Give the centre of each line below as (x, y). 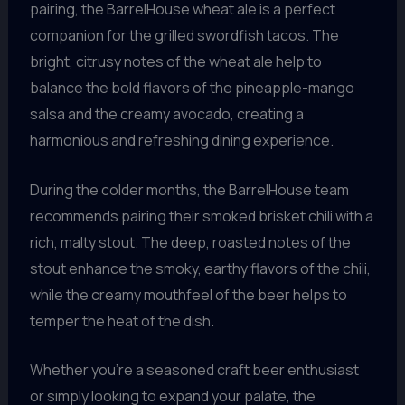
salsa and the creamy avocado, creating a (166, 114)
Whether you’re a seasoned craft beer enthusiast (194, 370)
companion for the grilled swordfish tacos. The (184, 36)
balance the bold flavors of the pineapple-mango (192, 88)
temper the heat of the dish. (122, 320)
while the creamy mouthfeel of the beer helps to (188, 294)
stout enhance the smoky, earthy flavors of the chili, (200, 268)
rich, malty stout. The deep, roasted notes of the (190, 242)
